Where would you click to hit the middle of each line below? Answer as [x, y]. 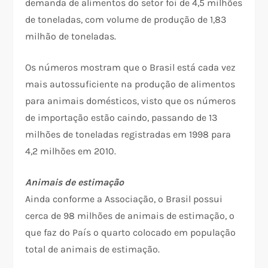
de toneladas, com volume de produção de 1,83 [126, 20]
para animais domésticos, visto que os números [131, 101]
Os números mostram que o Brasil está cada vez [131, 68]
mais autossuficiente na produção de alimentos [130, 84]
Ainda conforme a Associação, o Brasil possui [124, 199]
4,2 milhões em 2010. [71, 151]
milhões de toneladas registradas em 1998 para [128, 135]
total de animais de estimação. [93, 249]
